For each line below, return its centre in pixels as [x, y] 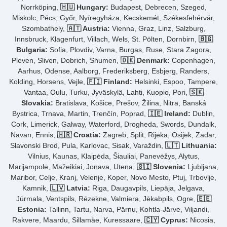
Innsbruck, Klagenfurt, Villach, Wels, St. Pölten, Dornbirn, [106, 39]
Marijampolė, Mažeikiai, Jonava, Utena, [73, 167]
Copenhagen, [193, 61]
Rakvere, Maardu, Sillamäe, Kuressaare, [78, 220]
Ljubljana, [202, 167]
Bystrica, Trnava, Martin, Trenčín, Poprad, [80, 114]
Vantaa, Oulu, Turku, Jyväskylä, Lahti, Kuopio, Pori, [106, 92]
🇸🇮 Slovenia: [161, 167]
